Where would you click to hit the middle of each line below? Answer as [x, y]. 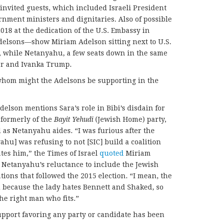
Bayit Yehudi [75, 119]
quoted [112, 153]
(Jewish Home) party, [131, 119]
